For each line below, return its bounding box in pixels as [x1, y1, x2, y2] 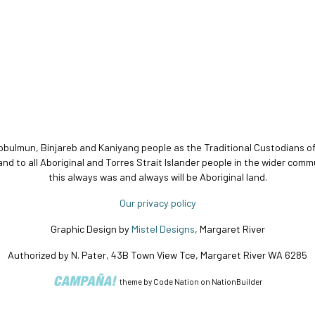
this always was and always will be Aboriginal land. [48, 171, 267, 184]
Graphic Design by [50, 223, 131, 236]
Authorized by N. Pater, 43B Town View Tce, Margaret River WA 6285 [8, 249, 307, 262]
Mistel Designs [131, 223, 195, 236]
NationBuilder [211, 276, 262, 287]
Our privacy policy [119, 197, 196, 210]
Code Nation [153, 276, 199, 287]
